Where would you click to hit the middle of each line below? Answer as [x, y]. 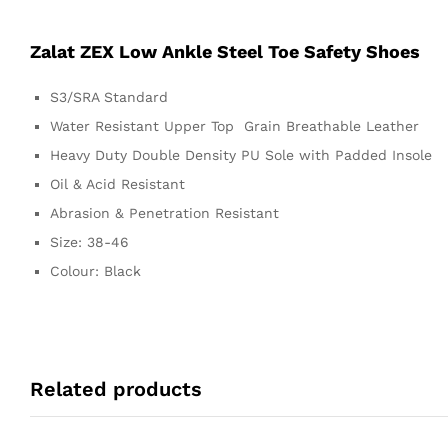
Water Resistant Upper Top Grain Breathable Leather [234, 125]
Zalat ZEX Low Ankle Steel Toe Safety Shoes [225, 51]
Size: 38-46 [89, 241]
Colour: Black [95, 270]
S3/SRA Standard [109, 96]
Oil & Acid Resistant [117, 183]
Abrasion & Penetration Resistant [164, 212]
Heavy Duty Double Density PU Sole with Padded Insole [241, 154]
